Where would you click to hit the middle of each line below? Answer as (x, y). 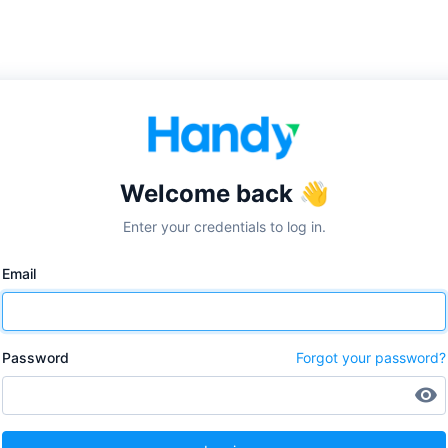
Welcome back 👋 (224, 193)
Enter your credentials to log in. (224, 226)
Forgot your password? (371, 357)
